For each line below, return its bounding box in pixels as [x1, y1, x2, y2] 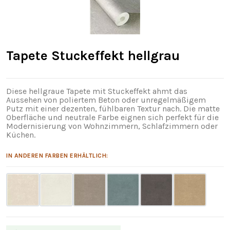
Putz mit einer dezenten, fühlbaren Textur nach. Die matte [6, 103, 220, 113]
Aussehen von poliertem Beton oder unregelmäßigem [6, 94, 206, 105]
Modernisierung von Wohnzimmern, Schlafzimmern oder [6, 121, 218, 131]
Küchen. [6, 129, 35, 140]
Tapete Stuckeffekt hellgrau [6, 47, 180, 63]
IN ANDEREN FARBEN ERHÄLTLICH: [6, 151, 108, 159]
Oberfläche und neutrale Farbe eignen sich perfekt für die [6, 112, 219, 122]
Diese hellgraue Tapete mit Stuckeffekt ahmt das [6, 86, 187, 96]
